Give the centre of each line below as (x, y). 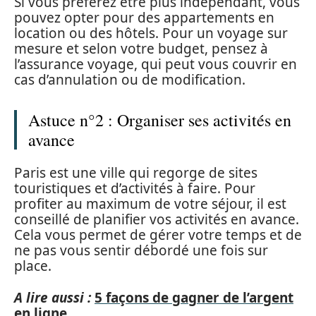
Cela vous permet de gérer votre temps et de (158, 235)
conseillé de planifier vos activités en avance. (157, 219)
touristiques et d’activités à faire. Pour (135, 188)
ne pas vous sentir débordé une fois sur (141, 250)
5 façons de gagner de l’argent (194, 297)
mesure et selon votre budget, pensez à (141, 48)
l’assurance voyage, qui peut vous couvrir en (156, 64)
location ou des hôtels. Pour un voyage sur (151, 33)
